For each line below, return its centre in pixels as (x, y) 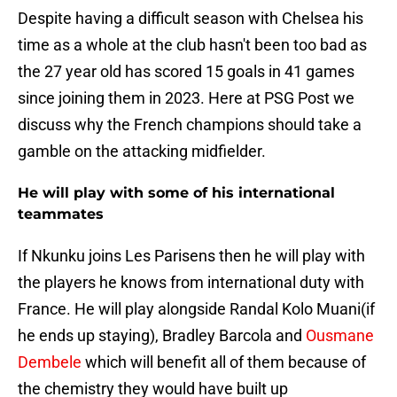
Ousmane (340, 336)
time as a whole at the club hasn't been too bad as (192, 45)
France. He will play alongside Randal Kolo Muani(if (196, 309)
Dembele (50, 362)
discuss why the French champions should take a (190, 125)
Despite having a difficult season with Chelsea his (191, 19)
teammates (61, 214)
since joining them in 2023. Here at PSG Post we (186, 98)
